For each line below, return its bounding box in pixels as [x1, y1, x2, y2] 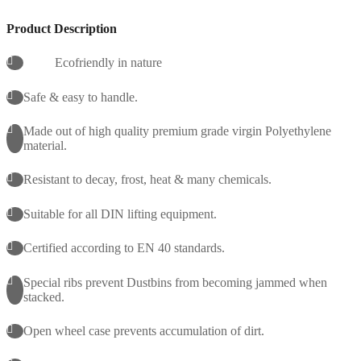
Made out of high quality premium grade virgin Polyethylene [23, 123, 331, 138]
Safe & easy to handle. [23, 89, 138, 104]
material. [23, 138, 67, 152]
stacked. [23, 289, 64, 304]
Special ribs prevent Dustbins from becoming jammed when [23, 275, 327, 289]
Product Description [6, 21, 117, 35]
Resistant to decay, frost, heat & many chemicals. [23, 172, 272, 187]
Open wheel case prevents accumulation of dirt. [23, 324, 264, 338]
